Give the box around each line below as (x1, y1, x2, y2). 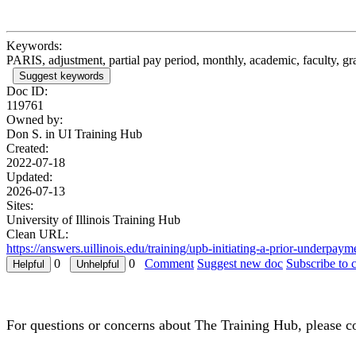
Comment (145, 257, 194, 271)
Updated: (6, 170, 52, 184)
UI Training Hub (58, 127, 142, 141)
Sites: (6, 199, 33, 213)
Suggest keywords (19, 70, 104, 83)
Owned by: (6, 113, 63, 127)
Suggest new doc (197, 257, 283, 271)
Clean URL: (6, 227, 68, 242)
